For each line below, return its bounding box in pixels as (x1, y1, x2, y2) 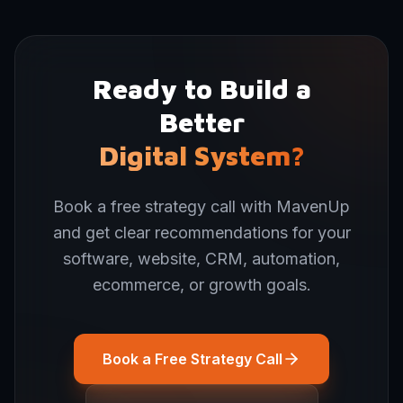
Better (158, 106, 245, 138)
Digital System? (98, 139, 305, 171)
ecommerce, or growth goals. (92, 275, 311, 294)
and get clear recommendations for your (52, 223, 351, 242)
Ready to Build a (92, 73, 311, 104)
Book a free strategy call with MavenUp (53, 197, 350, 216)
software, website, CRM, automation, (63, 249, 340, 268)
